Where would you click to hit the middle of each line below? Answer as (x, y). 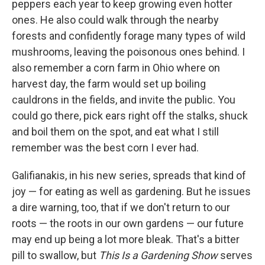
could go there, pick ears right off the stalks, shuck (130, 116)
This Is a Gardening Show (158, 256)
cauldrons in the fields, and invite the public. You (124, 100)
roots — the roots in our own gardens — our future (128, 224)
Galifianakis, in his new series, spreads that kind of (129, 176)
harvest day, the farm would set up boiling (109, 84)
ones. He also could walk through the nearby (115, 20)
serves (235, 256)
